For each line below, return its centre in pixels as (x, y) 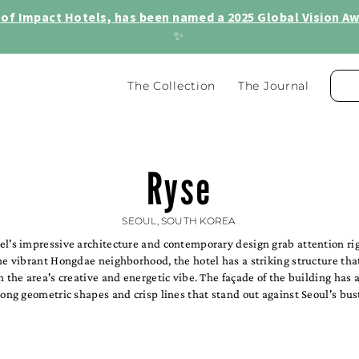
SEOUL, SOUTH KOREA (179, 221)
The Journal (274, 86)
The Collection (172, 86)
